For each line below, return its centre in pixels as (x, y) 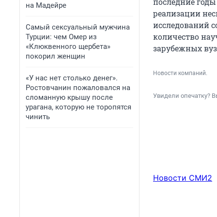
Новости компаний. (180, 73)
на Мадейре (46, 5)
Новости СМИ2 (183, 178)
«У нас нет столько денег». (72, 78)
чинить (38, 117)
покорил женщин (55, 56)
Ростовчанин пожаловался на (78, 88)
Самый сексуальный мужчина (78, 27)
